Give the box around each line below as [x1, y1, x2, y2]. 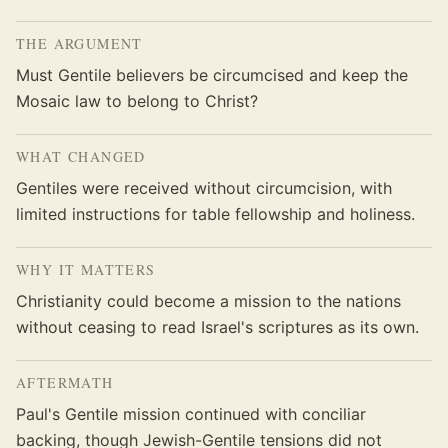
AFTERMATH [16, 373, 114, 392]
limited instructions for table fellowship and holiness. [16, 204, 415, 224]
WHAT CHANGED [16, 147, 146, 166]
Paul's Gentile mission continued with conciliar [16, 404, 366, 424]
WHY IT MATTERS [16, 260, 156, 279]
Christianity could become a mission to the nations [16, 291, 401, 311]
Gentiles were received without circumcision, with [16, 178, 392, 198]
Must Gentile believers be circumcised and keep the [16, 65, 408, 85]
